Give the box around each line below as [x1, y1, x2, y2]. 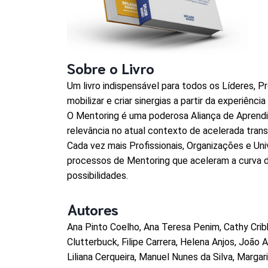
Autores [67, 199, 119, 218]
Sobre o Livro [67, 57, 155, 77]
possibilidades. [67, 169, 129, 181]
